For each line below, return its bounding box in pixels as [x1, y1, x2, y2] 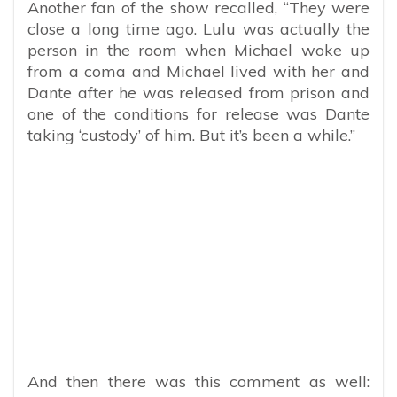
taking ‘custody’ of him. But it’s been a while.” [27, 124, 355, 145]
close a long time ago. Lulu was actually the [27, 18, 370, 39]
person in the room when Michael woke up [27, 39, 370, 60]
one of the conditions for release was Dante [27, 103, 370, 124]
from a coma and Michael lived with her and [27, 60, 370, 82]
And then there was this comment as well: [27, 370, 370, 392]
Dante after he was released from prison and [27, 82, 370, 103]
